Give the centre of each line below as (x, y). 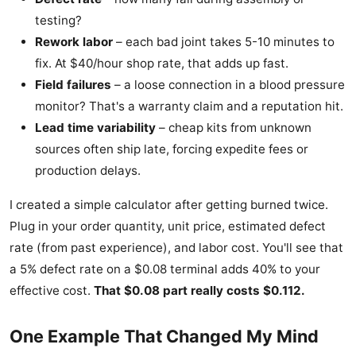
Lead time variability (95, 128)
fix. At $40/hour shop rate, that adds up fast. (162, 64)
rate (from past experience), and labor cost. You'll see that (176, 248)
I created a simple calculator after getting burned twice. (169, 205)
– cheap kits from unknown (234, 128)
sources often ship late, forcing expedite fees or (172, 149)
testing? (58, 21)
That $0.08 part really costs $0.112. (199, 291)
